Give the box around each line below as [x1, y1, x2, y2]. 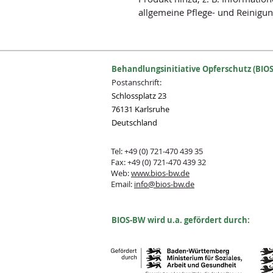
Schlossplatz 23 [112, 90, 166, 101]
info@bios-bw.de [134, 179, 194, 190]
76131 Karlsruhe [112, 104, 169, 115]
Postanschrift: [112, 77, 163, 88]
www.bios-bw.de [131, 168, 190, 179]
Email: [111, 179, 134, 190]
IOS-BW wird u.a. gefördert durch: [117, 214, 252, 225]
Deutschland [112, 117, 157, 128]
